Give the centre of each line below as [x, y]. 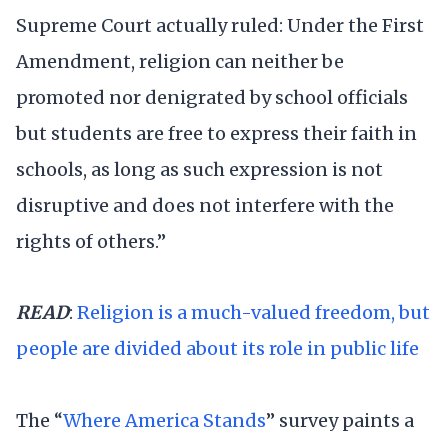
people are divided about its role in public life [217, 349]
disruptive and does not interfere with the [205, 206]
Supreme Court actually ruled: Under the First [220, 26]
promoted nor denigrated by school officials [212, 98]
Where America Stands [164, 420]
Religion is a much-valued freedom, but [253, 313]
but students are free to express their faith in [216, 134]
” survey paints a [340, 420]
